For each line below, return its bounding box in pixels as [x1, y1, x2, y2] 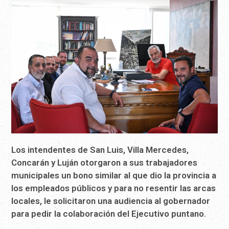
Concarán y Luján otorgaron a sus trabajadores [11, 157, 198, 168]
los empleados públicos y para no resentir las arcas [11, 182, 216, 193]
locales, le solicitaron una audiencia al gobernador [11, 195, 211, 206]
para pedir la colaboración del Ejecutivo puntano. [11, 208, 207, 219]
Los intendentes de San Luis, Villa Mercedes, [11, 144, 189, 155]
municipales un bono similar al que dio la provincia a [11, 170, 217, 180]
